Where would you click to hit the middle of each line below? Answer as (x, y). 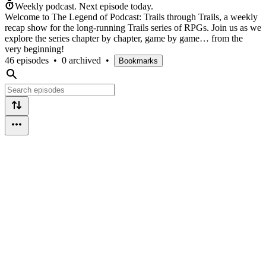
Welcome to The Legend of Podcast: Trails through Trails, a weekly (131, 17)
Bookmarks (138, 61)
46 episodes (27, 60)
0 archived (81, 60)
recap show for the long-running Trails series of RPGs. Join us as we (133, 27)
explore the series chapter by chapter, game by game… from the (124, 38)
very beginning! (34, 49)
